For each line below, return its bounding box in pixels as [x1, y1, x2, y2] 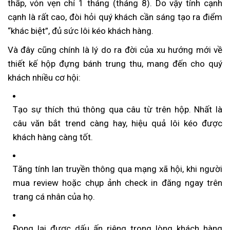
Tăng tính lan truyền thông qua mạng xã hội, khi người [13, 163, 222, 174]
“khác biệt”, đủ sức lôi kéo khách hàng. [8, 25, 154, 36]
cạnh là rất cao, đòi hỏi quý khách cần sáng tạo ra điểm [8, 11, 222, 22]
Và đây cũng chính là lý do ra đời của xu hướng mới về [8, 44, 222, 55]
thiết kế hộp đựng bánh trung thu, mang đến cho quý [8, 58, 222, 69]
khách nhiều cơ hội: [8, 72, 81, 83]
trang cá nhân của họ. [13, 191, 95, 202]
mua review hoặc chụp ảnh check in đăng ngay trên [13, 177, 222, 188]
